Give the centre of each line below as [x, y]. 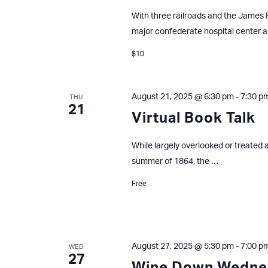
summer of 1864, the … [175, 161]
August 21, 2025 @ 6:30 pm [182, 97]
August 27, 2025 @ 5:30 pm [182, 247]
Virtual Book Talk [193, 118]
